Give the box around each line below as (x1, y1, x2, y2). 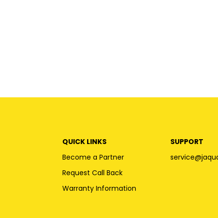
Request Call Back (62, 167, 123, 178)
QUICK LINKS (62, 136, 107, 146)
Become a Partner (62, 152, 124, 162)
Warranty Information (62, 183, 136, 193)
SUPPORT (170, 136, 204, 146)
